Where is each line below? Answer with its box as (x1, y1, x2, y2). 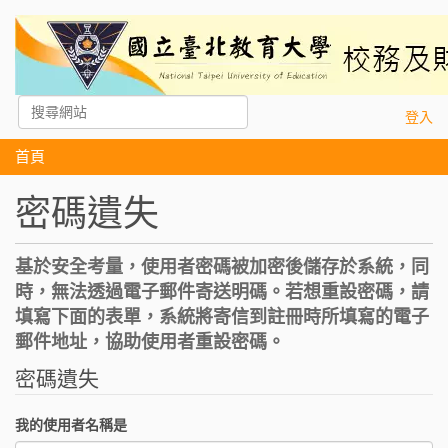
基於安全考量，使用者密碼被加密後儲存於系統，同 (15, 256, 429, 277)
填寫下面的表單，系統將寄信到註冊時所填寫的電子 (15, 306, 429, 327)
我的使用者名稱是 (15, 417, 127, 433)
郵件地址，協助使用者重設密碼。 (15, 331, 285, 352)
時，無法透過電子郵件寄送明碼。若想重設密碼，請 (15, 281, 429, 302)
